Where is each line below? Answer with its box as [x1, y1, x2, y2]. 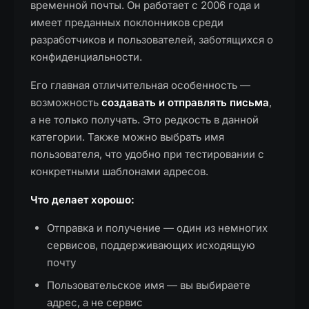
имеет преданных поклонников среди [30, 16, 223, 29]
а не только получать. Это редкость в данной [30, 113, 259, 126]
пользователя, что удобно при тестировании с [30, 148, 264, 161]
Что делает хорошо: [30, 193, 134, 206]
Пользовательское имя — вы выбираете [47, 279, 250, 292]
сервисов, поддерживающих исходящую [47, 239, 255, 252]
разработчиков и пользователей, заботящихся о [30, 33, 273, 46]
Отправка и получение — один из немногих [47, 221, 268, 235]
